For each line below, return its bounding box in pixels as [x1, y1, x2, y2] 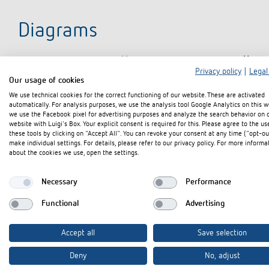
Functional [41, 199, 79, 208]
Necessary [41, 178, 77, 186]
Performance [185, 178, 231, 186]
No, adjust [204, 251, 240, 260]
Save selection [198, 228, 247, 237]
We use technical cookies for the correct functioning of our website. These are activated [9, 91, 265, 99]
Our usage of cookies [9, 76, 84, 85]
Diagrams [18, 21, 98, 41]
